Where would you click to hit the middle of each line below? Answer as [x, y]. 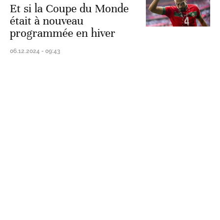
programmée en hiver [63, 33]
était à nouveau [47, 21]
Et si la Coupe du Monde [69, 9]
